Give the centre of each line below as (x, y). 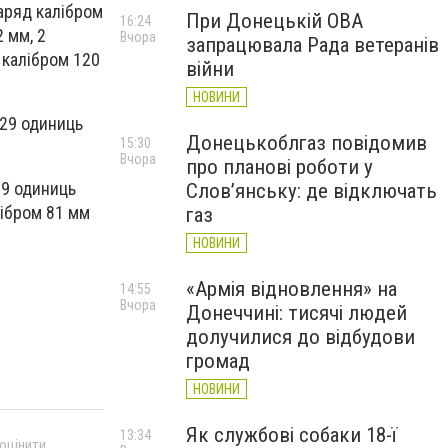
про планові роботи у (279, 167)
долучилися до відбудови (300, 337)
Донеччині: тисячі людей (296, 313)
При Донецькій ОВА (274, 21)
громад (218, 361)
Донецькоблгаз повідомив (306, 143)
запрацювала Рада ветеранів (312, 45)
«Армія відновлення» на (291, 289)
